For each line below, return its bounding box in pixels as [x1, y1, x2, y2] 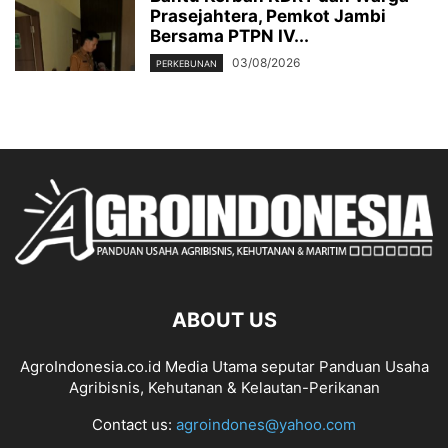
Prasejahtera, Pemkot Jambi [150, 5, 386, 26]
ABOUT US [171, 307, 277, 332]
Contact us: [92, 414, 176, 434]
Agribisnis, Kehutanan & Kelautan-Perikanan [68, 377, 380, 397]
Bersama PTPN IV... [150, 25, 309, 46]
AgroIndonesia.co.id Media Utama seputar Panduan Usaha [19, 356, 429, 376]
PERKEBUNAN [156, 58, 217, 70]
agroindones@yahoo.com [176, 414, 356, 434]
